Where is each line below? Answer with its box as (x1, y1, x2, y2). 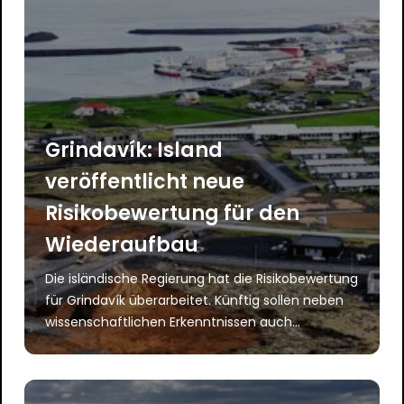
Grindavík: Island (45, 135, 224, 164)
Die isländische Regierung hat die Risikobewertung (45, 269, 359, 288)
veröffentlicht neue (45, 167, 245, 196)
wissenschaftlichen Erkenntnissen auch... (45, 312, 301, 331)
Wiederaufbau (45, 230, 199, 259)
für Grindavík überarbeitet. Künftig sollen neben (45, 290, 344, 309)
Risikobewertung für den (45, 198, 300, 227)
